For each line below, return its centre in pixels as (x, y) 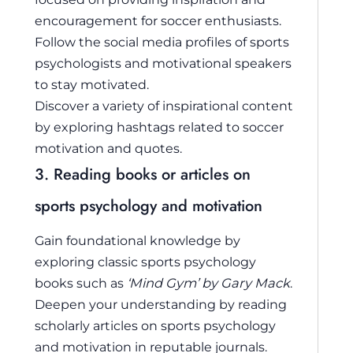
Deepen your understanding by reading (161, 304)
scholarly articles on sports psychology (155, 325)
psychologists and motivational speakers (163, 63)
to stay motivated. (92, 84)
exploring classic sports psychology (145, 261)
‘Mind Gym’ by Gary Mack (208, 282)
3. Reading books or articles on (143, 174)
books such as (81, 282)
